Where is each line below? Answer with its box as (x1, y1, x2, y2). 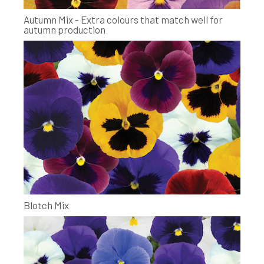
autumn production (24, 24, 105, 36)
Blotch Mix (24, 199, 69, 211)
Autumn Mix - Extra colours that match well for (24, 14, 223, 26)
